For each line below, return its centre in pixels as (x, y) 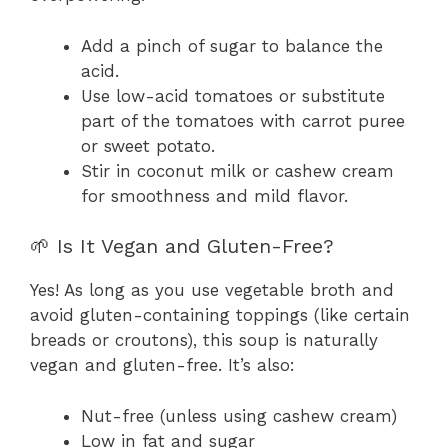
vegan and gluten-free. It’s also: (162, 365)
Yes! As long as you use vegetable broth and (212, 290)
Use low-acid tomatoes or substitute (233, 95)
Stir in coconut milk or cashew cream (237, 170)
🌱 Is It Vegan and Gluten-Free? (182, 246)
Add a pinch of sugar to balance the (232, 45)
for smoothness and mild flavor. (214, 195)
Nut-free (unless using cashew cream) (239, 415)
